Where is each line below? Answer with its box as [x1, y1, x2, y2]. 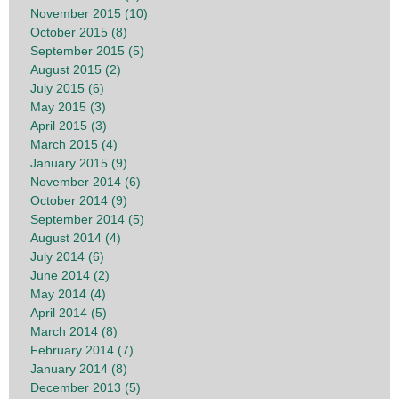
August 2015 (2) [30, 62, 121, 77]
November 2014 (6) [30, 175, 141, 190]
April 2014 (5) [30, 305, 107, 321]
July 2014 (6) [30, 249, 104, 265]
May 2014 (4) [30, 287, 106, 302]
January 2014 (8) [30, 362, 127, 377]
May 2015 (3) [30, 100, 106, 115]
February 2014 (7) [30, 343, 134, 358]
